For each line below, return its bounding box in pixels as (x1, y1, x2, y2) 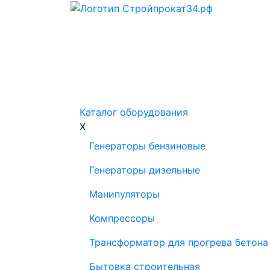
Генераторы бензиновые (89, 140, 206, 152)
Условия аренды (133, 82, 210, 94)
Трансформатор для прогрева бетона (89, 236, 268, 248)
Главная (85, 82, 123, 94)
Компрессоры (89, 212, 155, 224)
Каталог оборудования (80, 106, 188, 118)
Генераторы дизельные (89, 164, 200, 176)
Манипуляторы (89, 188, 160, 200)
